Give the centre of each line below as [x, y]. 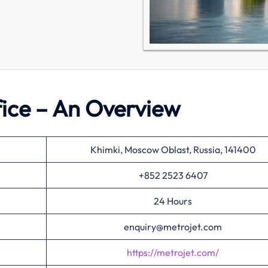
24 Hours [173, 201]
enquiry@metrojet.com [173, 227]
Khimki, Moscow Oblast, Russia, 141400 [173, 150]
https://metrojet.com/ [173, 252]
